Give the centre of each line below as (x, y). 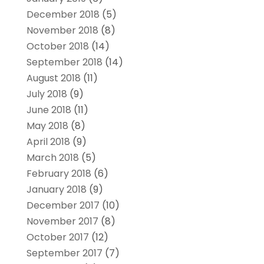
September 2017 (64, 253)
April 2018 (48, 142)
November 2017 (62, 222)
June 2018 (49, 110)
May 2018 (47, 126)
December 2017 (63, 206)
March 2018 (52, 158)
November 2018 (62, 31)
